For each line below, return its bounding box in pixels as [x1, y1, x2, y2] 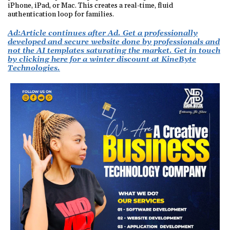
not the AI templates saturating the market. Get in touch [8, 46, 220, 55]
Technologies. [8, 63, 60, 73]
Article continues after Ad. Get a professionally [21, 28, 198, 38]
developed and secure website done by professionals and [8, 37, 220, 47]
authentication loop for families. [8, 9, 116, 19]
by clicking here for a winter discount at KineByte [8, 54, 196, 64]
